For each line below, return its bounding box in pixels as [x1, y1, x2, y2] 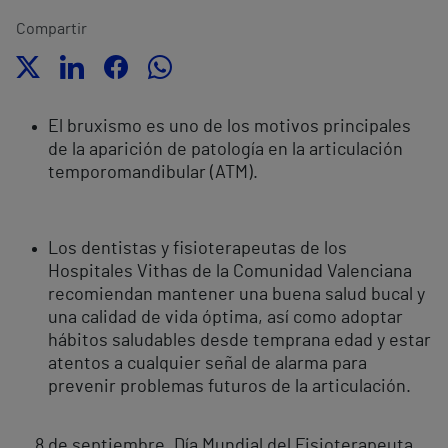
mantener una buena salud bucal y [157, 286, 425, 305]
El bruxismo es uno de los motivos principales [48, 118, 411, 137]
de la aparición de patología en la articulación [48, 141, 403, 160]
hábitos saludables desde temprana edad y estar [48, 332, 431, 351]
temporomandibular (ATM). [48, 164, 258, 183]
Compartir [16, 21, 87, 38]
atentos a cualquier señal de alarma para [48, 355, 367, 374]
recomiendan [48, 286, 157, 305]
